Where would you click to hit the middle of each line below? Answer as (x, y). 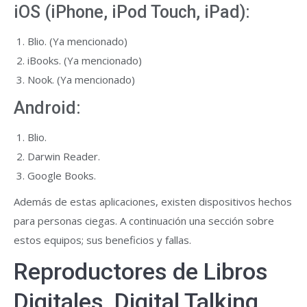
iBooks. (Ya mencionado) (85, 60)
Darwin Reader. (64, 156)
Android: (47, 108)
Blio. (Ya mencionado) (77, 41)
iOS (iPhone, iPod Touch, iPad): (132, 12)
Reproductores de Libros (141, 271)
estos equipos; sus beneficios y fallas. (102, 240)
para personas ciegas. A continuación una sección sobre (144, 221)
